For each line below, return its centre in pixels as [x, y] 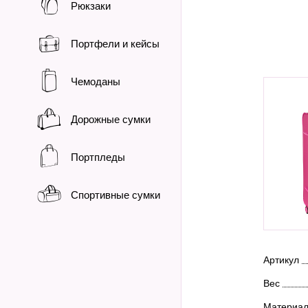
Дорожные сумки [111, 119]
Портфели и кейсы [115, 44]
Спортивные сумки [115, 195]
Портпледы [98, 157]
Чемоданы [96, 81]
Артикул [281, 260]
